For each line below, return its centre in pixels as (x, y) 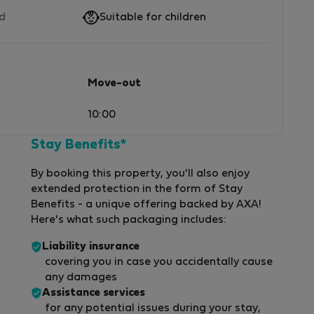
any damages (81, 278)
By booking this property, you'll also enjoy (140, 174)
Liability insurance (91, 247)
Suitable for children (153, 17)
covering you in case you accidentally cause (159, 262)
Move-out (114, 83)
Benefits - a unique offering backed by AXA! (146, 205)
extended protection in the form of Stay (137, 190)
